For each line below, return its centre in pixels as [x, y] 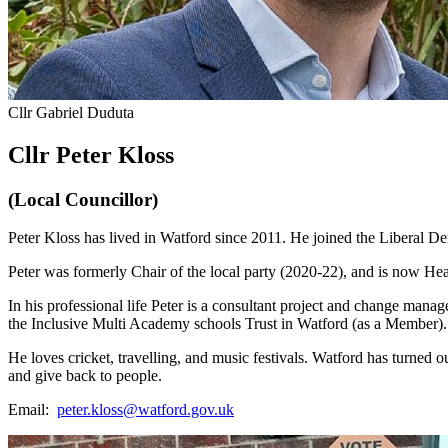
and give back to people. [85, 376]
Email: [32, 410]
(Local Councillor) [83, 199]
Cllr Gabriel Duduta [71, 112]
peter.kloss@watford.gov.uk [145, 410]
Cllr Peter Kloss [94, 154]
